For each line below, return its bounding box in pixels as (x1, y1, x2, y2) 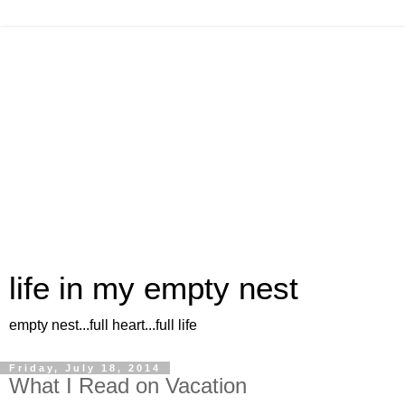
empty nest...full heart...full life (9, 317, 197, 333)
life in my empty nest (9, 271, 298, 306)
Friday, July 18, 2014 (9, 363, 161, 373)
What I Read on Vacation (9, 373, 247, 398)
